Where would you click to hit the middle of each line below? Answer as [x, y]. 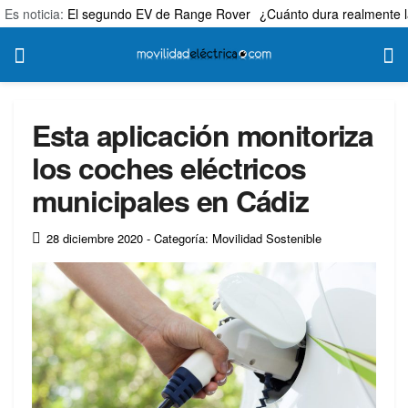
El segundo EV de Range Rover [159, 14]
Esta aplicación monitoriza [203, 135]
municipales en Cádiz [170, 200]
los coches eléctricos [169, 168]
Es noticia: [36, 14]
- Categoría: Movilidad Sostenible [234, 238]
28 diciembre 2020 [95, 238]
